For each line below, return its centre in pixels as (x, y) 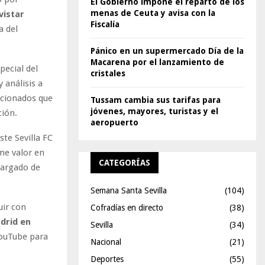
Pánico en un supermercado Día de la (167, 51)
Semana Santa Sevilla (129, 190)
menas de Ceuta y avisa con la (153, 13)
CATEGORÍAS (125, 163)
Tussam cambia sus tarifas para (156, 100)
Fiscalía (105, 24)
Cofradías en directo (127, 208)
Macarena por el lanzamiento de (157, 62)
